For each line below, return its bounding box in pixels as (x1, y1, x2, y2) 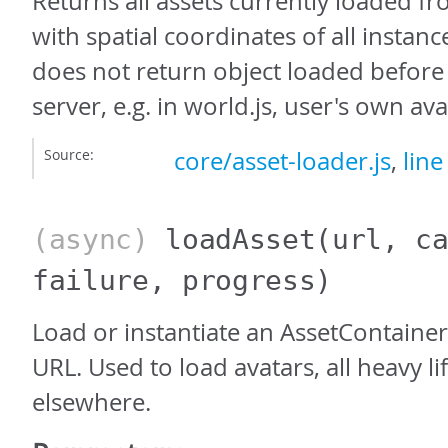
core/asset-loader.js (174, 145, 391, 178)
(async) (32, 223, 166, 257)
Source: (44, 145, 94, 165)
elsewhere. (32, 386, 151, 419)
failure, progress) (32, 264, 333, 298)
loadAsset (165, 223, 316, 257)
